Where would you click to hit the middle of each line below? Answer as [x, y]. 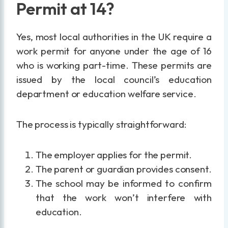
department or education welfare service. [106, 94]
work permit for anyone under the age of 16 [114, 51]
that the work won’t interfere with [124, 198]
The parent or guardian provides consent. [124, 169]
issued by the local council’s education [114, 80]
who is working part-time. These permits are [114, 65]
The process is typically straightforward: [102, 124]
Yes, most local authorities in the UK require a [114, 37]
